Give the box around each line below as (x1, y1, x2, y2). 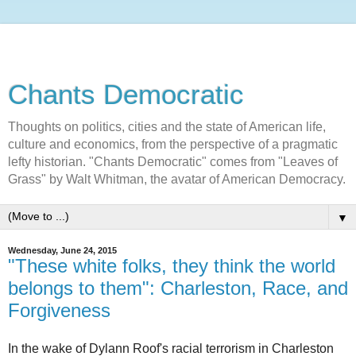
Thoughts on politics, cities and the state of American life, (8, 120, 326, 133)
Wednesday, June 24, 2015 (8, 246, 117, 255)
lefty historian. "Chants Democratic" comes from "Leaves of (8, 155, 338, 168)
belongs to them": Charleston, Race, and (8, 277, 348, 299)
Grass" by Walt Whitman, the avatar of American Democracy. (8, 172, 346, 186)
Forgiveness (8, 300, 110, 321)
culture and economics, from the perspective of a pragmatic (8, 137, 338, 151)
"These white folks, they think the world (8, 255, 335, 277)
